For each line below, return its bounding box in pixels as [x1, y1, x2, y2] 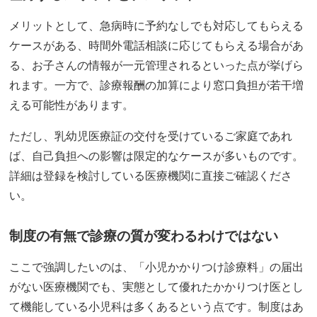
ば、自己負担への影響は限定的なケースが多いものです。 [9, 149, 304, 162]
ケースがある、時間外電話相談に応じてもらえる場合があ [9, 39, 304, 52]
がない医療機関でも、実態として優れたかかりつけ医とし [9, 280, 304, 293]
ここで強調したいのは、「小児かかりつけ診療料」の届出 [9, 260, 304, 273]
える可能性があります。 [9, 98, 134, 111]
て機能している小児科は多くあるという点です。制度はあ [9, 300, 304, 313]
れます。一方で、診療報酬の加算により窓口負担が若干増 [9, 79, 304, 91]
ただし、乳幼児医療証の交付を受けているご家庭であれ [9, 129, 293, 142]
